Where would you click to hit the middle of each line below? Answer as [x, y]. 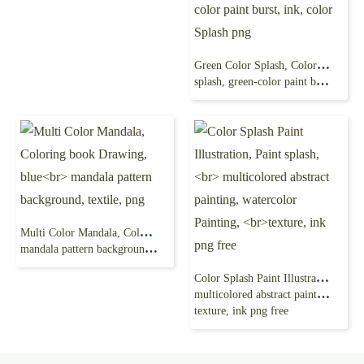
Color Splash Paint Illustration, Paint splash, [323, 277]
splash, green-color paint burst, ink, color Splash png [255, 82]
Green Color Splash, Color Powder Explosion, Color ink [323, 65]
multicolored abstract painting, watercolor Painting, [256, 295]
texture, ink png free [241, 311]
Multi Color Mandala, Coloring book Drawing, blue [146, 232]
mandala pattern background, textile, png [82, 249]
